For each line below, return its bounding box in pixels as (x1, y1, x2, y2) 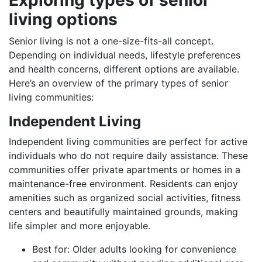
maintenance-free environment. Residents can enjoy (9, 177, 238, 189)
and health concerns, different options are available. (9, 63, 239, 75)
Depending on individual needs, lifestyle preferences (9, 49, 240, 61)
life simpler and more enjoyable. (9, 219, 150, 232)
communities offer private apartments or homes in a (9, 163, 240, 175)
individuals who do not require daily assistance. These (9, 149, 248, 161)
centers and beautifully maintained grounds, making (9, 205, 238, 218)
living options (9, 9, 118, 29)
